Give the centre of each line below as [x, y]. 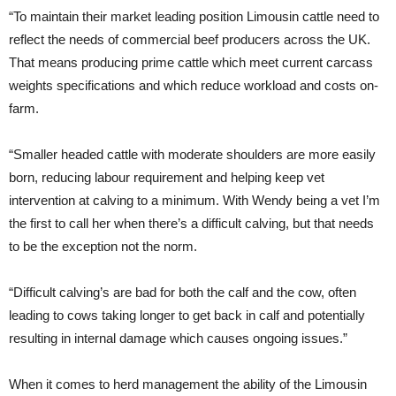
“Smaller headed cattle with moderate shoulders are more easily [192, 154]
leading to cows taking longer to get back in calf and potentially [187, 315]
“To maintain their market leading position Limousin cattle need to [194, 16]
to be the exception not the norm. [103, 246]
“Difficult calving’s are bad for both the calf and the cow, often [183, 292]
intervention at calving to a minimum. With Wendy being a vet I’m [194, 200]
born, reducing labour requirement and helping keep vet [167, 177]
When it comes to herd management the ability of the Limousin [188, 384]
